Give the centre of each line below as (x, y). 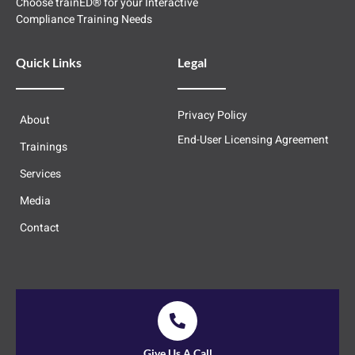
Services (40, 174)
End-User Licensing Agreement (253, 140)
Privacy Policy (212, 116)
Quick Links (49, 63)
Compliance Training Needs (84, 19)
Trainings (44, 147)
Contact (40, 228)
